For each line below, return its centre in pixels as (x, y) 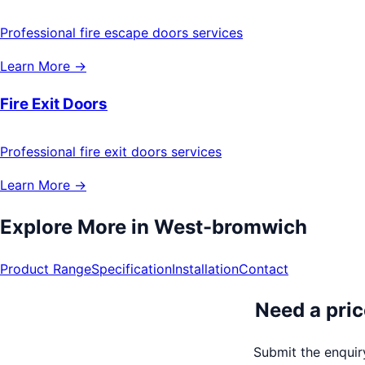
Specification (132, 268)
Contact (264, 268)
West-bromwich (231, 226)
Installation (205, 268)
